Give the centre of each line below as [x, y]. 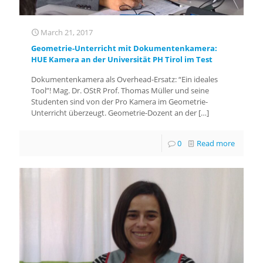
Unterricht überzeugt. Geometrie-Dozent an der [114, 112]
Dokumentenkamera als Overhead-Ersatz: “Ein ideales [124, 79]
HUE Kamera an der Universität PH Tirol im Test [122, 59]
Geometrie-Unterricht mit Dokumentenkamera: [124, 48]
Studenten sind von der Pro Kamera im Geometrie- [119, 101]
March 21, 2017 [67, 32]
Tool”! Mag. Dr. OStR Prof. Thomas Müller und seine [120, 90]
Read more [216, 143]
